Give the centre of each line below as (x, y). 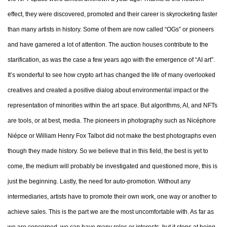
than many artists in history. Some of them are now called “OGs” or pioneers (111, 29)
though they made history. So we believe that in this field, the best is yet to (108, 151)
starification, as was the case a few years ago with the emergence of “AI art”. (111, 60)
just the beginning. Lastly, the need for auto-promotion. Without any (99, 181)
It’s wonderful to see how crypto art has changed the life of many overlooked (111, 75)
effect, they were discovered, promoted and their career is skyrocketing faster (112, 14)
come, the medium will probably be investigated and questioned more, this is (112, 166)
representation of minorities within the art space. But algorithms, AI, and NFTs (112, 105)
